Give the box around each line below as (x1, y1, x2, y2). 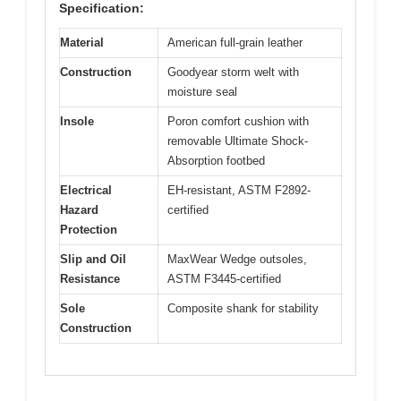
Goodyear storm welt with (167, 65, 299, 79)
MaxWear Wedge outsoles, (167, 252, 307, 266)
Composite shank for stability (167, 302, 319, 315)
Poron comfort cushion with (167, 115, 309, 128)
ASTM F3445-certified (167, 272, 281, 286)
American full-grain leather (167, 36, 303, 49)
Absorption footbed (167, 154, 265, 167)
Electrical (60, 183, 112, 197)
